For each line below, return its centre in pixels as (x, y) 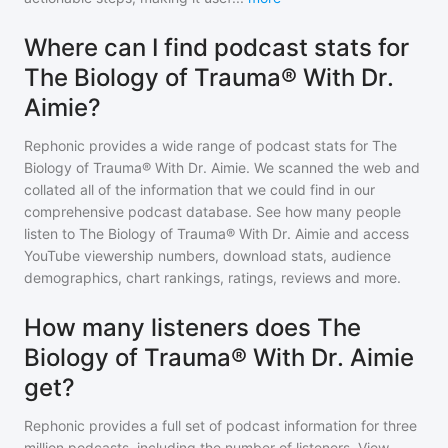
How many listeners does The (192, 327)
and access (371, 233)
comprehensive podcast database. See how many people (212, 211)
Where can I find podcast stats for (216, 47)
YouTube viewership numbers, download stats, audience (207, 255)
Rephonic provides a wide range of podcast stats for (198, 145)
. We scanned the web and (333, 167)
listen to (51, 233)
